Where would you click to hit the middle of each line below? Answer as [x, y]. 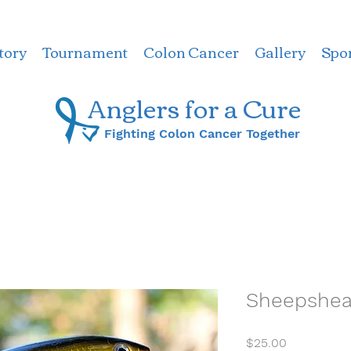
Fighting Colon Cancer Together [202, 134]
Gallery [280, 52]
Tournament [85, 52]
